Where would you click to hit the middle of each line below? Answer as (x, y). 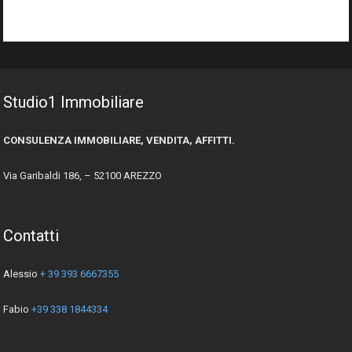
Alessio (22, 273)
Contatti (31, 235)
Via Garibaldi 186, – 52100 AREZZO (82, 175)
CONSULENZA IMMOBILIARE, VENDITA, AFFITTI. (119, 140)
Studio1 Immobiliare (73, 102)
